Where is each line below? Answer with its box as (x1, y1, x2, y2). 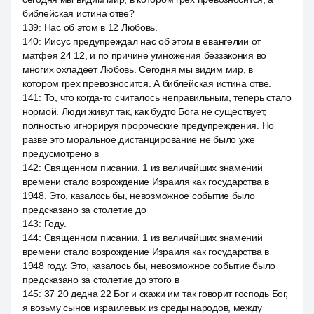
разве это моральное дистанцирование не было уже (22, 134, 255, 145)
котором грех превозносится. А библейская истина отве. (22, 78, 272, 89)
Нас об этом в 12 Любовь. (43, 22, 158, 33)
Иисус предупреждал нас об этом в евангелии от (43, 36, 261, 47)
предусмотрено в (22, 148, 99, 159)
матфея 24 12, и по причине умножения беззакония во (22, 50, 267, 61)
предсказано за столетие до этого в (22, 274, 179, 285)
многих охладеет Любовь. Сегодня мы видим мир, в (22, 64, 253, 75)
